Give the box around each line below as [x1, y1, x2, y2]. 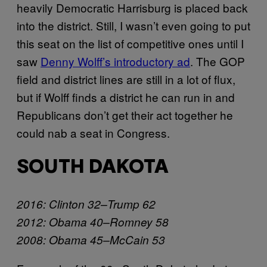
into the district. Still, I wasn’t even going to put [17, 17, 250, 33]
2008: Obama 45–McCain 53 [17, 231, 165, 247]
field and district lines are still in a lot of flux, [17, 70, 235, 87]
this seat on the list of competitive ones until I [17, 35, 244, 51]
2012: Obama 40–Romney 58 [17, 213, 169, 229]
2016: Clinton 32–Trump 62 [17, 195, 156, 212]
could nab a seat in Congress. [17, 124, 170, 141]
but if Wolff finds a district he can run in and [17, 88, 235, 105]
